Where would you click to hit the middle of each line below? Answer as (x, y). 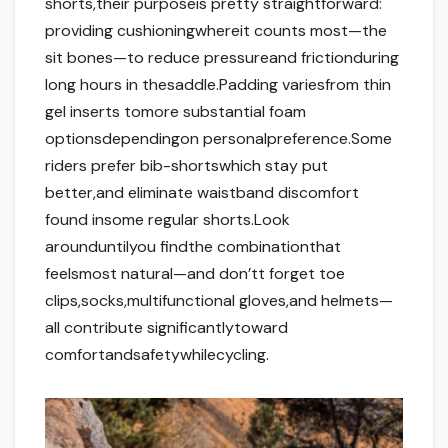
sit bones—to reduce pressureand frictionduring (222, 58)
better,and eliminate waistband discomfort (202, 193)
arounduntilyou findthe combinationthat (193, 247)
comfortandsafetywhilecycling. (157, 355)
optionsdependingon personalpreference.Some (218, 139)
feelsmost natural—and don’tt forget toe (195, 274)
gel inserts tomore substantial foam (175, 112)
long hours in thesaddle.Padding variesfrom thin (218, 85)
